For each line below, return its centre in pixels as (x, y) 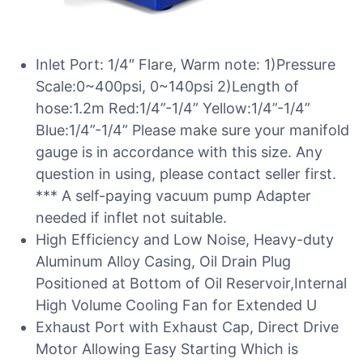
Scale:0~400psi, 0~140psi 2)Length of (167, 86)
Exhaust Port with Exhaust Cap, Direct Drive (187, 327)
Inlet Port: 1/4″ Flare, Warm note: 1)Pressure (186, 64)
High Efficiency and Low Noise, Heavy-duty (185, 239)
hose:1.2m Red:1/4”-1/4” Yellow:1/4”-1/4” (173, 108)
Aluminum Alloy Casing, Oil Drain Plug (163, 261)
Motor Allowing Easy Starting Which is (167, 349)
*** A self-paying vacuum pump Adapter (173, 196)
